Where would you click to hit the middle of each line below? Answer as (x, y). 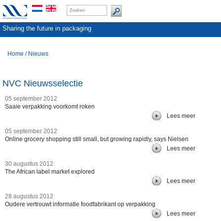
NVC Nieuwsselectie (43, 83)
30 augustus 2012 (29, 164)
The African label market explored (50, 172)
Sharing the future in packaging (47, 28)
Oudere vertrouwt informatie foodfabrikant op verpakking (80, 204)
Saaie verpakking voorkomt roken (50, 107)
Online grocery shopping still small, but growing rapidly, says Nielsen (97, 139)
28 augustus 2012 (29, 196)
